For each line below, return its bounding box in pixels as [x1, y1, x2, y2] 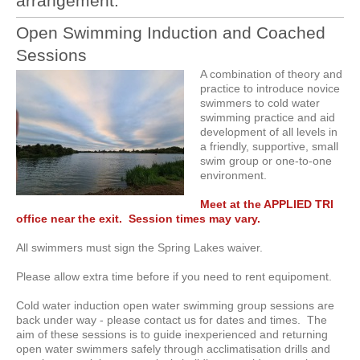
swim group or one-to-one [200, 154, 332, 167]
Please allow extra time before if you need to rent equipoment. [16, 270, 332, 283]
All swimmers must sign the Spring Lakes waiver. [16, 241, 263, 254]
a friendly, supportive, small [200, 140, 338, 153]
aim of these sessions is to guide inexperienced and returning [16, 328, 328, 341]
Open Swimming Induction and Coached [16, 23, 325, 42]
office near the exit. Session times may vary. [16, 212, 260, 225]
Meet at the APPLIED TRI [200, 198, 333, 211]
